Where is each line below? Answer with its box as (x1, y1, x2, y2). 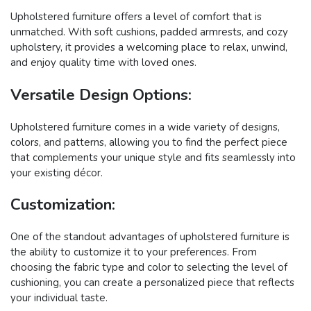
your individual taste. (10, 291, 108, 305)
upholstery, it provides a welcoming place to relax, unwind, (10, 40, 287, 55)
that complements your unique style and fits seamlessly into (10, 150, 296, 165)
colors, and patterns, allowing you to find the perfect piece (10, 135, 287, 149)
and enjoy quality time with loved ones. (10, 56, 196, 70)
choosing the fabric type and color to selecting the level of (10, 260, 287, 274)
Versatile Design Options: (10, 83, 192, 106)
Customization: (10, 194, 115, 216)
